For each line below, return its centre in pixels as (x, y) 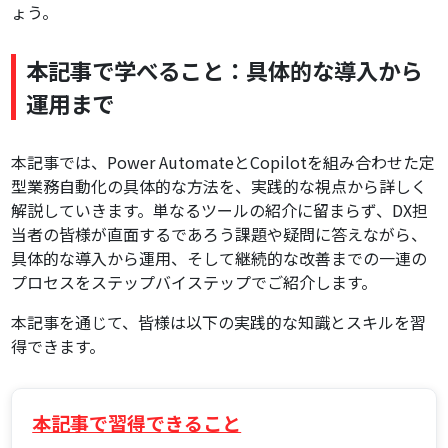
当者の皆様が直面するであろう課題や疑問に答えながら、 (219, 234)
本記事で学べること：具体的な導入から (224, 70)
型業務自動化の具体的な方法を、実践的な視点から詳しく (219, 186)
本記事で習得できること (137, 423)
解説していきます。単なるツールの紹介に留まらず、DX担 (220, 210)
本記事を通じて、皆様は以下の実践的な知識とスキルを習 (219, 322)
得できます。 (58, 346)
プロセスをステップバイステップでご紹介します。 (194, 282)
